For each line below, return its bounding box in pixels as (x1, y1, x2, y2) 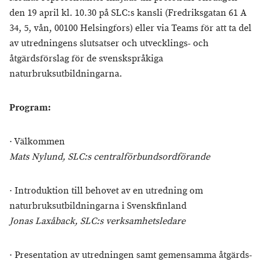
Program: (9, 102, 51, 114)
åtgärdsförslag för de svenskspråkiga (9, 53, 163, 65)
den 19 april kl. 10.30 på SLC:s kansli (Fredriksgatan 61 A (9, 7, 247, 19)
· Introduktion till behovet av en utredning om (9, 185, 203, 197)
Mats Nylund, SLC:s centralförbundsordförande (9, 151, 210, 163)
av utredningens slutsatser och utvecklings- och (9, 37, 209, 50)
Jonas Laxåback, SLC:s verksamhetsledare (9, 215, 185, 227)
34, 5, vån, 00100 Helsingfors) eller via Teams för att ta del (9, 22, 251, 35)
